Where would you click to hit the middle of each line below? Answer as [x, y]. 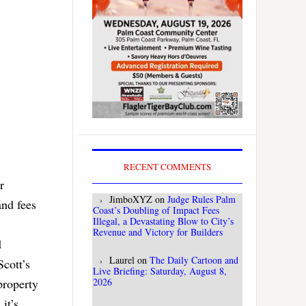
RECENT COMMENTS [167, 167]
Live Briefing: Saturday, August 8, [160, 271]
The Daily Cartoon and [194, 260]
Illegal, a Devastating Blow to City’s [163, 221]
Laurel [122, 260]
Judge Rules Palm [201, 199]
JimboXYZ [131, 199]
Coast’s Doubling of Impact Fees [156, 210]
